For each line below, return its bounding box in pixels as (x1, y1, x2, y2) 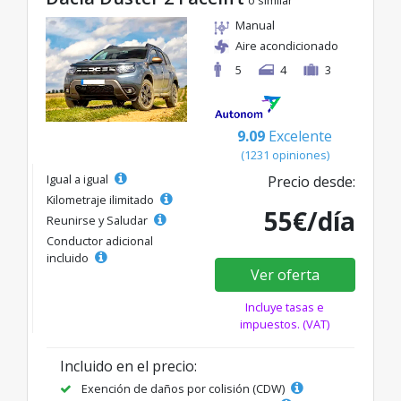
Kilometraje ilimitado (47, 191, 157, 208)
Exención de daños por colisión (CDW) (79, 380, 287, 397)
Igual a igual (47, 170, 111, 187)
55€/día (264, 203, 355, 238)
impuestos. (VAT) (240, 315, 330, 332)
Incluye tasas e (245, 298, 325, 315)
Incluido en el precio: (60, 355, 197, 376)
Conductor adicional (47, 232, 153, 249)
